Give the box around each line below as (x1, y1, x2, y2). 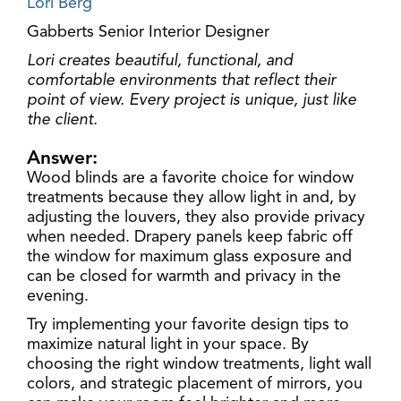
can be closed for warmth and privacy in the (27, 266, 341, 286)
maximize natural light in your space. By (27, 334, 309, 354)
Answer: (27, 146, 98, 169)
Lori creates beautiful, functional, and (27, 50, 293, 71)
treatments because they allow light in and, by (27, 187, 356, 208)
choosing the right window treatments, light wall (27, 354, 371, 374)
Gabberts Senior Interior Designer (27, 21, 269, 42)
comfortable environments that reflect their (27, 70, 336, 90)
